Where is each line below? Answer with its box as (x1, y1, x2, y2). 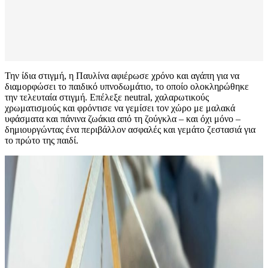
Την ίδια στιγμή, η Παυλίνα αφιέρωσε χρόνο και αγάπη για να (5, 71, 239, 81)
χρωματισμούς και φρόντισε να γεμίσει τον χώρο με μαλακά (5, 103, 235, 114)
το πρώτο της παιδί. (5, 135, 78, 146)
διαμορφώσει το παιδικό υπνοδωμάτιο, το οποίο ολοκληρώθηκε (5, 81, 249, 92)
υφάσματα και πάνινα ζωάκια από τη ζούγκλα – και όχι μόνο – (5, 114, 240, 124)
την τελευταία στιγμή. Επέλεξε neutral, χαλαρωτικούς (5, 92, 209, 103)
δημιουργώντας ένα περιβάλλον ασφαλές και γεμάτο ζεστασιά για (5, 124, 255, 135)
